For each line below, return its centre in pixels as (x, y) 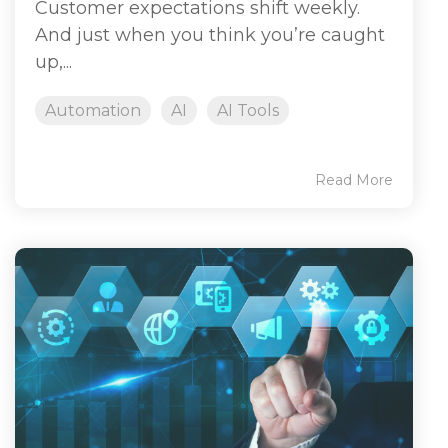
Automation (93, 110)
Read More (354, 179)
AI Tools (248, 110)
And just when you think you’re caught (210, 34)
